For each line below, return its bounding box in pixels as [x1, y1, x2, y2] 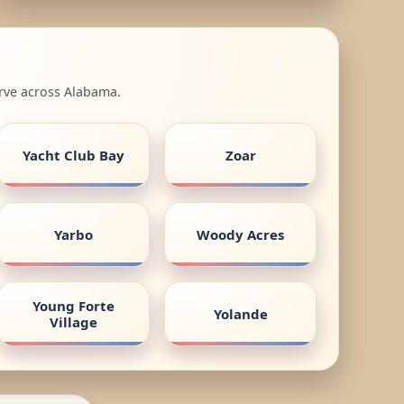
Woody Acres [197, 225, 284, 243]
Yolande [213, 304, 268, 323]
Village [50, 312, 97, 331]
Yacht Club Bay [23, 145, 124, 164]
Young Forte [32, 296, 115, 315]
